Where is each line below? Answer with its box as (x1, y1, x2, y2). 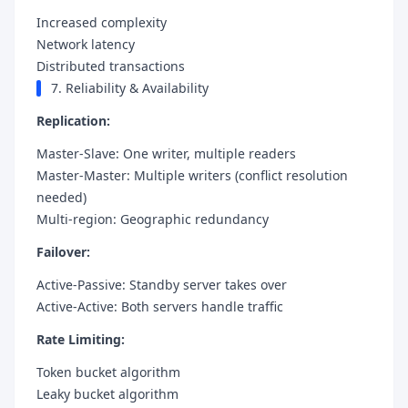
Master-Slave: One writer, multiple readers (36, 145, 296, 162)
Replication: (36, 112, 110, 129)
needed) (36, 189, 87, 206)
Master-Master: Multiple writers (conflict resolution (36, 167, 348, 184)
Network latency (36, 36, 135, 53)
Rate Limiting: (36, 331, 125, 348)
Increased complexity (36, 14, 167, 31)
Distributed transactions (36, 57, 185, 75)
